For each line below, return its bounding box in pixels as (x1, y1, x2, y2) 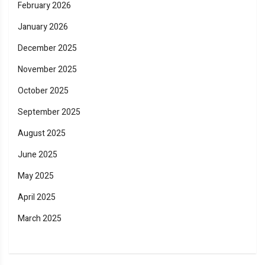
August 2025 (18, 127, 66, 140)
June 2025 (18, 148, 57, 161)
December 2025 (18, 42, 77, 55)
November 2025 (18, 63, 77, 76)
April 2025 (18, 191, 56, 204)
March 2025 (18, 212, 62, 225)
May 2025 (18, 170, 54, 183)
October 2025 (18, 85, 69, 98)
